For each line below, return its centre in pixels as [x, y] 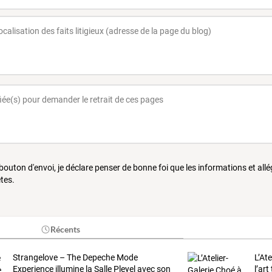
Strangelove [35, 257]
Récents [66, 229]
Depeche [97, 257]
